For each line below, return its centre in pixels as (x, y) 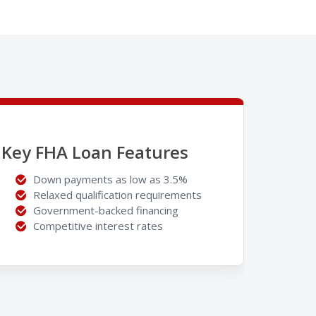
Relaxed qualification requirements (119, 194)
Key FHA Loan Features (95, 152)
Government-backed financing (107, 210)
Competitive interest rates (98, 225)
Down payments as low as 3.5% (112, 179)
